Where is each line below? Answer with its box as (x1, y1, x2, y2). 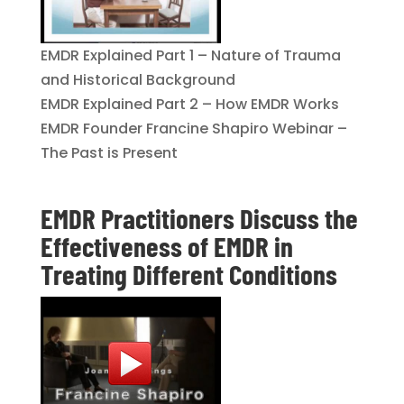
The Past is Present (40, 142, 178, 163)
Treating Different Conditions (40, 257, 337, 290)
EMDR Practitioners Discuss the (40, 201, 358, 234)
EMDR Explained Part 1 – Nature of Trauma (40, 45, 341, 66)
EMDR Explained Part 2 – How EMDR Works (40, 94, 339, 115)
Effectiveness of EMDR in (40, 229, 293, 262)
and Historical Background (40, 69, 235, 90)
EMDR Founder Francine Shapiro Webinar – (40, 118, 347, 139)
